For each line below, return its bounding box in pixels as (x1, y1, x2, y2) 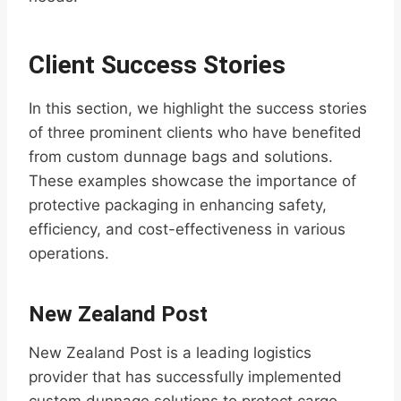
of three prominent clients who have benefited (29, 124, 362, 142)
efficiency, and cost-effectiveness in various (29, 220, 346, 239)
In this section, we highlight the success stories (29, 99, 367, 118)
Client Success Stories (29, 50, 286, 81)
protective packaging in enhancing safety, (29, 196, 327, 215)
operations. (29, 244, 109, 263)
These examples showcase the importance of (29, 172, 356, 191)
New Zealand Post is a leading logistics (29, 344, 311, 363)
